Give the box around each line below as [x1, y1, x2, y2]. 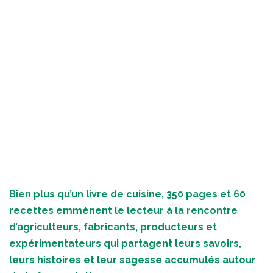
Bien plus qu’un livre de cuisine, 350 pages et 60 [9, 188, 246, 200]
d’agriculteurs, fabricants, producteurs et [9, 221, 217, 233]
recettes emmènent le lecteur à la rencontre [9, 204, 238, 216]
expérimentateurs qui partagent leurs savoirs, [9, 237, 241, 249]
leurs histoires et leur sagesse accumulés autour [9, 253, 256, 266]
